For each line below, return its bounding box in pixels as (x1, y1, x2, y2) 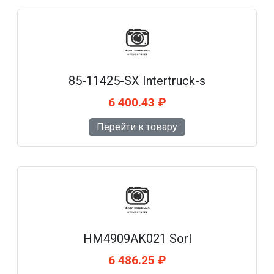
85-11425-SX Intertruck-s (68, 73, 206, 89)
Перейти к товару (97, 121, 177, 133)
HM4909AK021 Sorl (83, 231, 191, 246)
